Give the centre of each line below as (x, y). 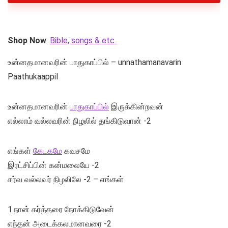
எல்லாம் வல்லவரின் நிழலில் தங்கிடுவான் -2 (79, 121)
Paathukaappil (33, 77)
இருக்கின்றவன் (136, 107)
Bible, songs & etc (83, 41)
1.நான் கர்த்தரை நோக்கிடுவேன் (61, 210)
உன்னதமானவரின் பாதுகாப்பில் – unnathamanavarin (94, 63)
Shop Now (27, 41)
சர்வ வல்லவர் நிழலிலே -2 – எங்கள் (66, 180)
